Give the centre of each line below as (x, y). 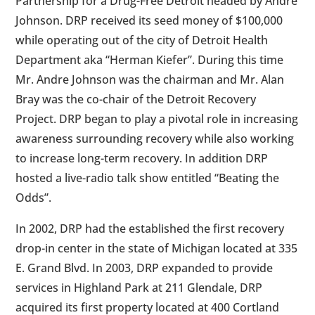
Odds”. (34, 198)
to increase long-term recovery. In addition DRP (142, 159)
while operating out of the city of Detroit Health (142, 40)
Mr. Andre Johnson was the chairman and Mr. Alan (150, 80)
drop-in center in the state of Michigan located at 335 (157, 249)
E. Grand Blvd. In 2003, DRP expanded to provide (144, 268)
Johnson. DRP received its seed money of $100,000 (149, 21)
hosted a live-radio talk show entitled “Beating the (148, 178)
